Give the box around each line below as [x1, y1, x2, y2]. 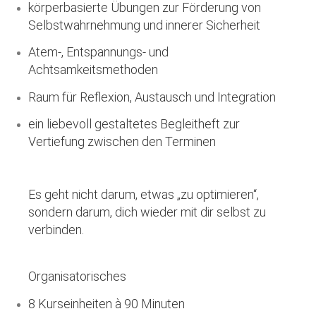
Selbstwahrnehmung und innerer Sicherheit [28, 17, 260, 32]
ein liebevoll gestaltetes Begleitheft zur [28, 116, 240, 132]
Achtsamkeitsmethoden [28, 62, 158, 78]
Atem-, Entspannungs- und [28, 44, 169, 60]
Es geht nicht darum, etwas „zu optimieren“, [28, 186, 259, 202]
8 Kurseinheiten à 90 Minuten [28, 296, 185, 311]
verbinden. [28, 221, 84, 237]
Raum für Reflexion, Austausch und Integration [28, 89, 276, 104]
